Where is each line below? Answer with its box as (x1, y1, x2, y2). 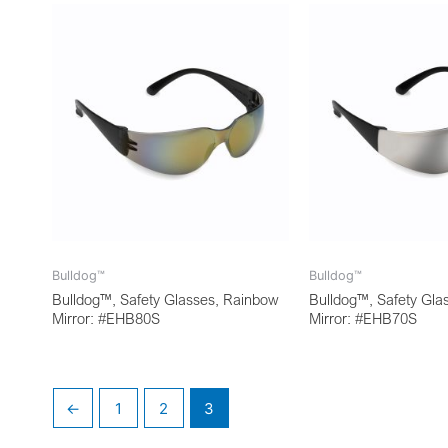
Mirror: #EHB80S (52, 309, 160, 328)
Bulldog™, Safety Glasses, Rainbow (52, 290, 279, 309)
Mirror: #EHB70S (309, 309, 417, 328)
